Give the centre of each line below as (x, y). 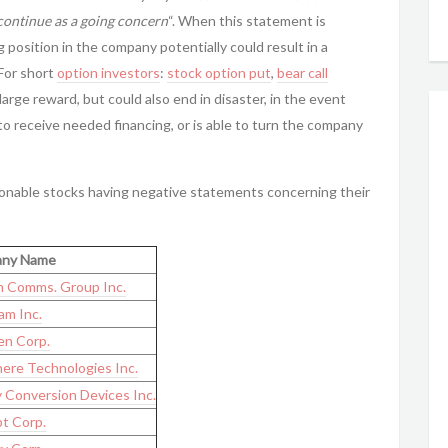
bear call (302, 72)
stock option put (219, 72)
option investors (108, 72)
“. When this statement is (247, 20)
